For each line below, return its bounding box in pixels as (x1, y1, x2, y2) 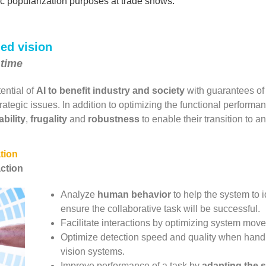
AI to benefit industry (36, 85, 130, 96)
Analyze (61, 189, 98, 199)
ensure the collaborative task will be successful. (61, 204, 261, 214)
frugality (30, 114, 67, 124)
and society (132, 85, 185, 96)
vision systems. (61, 246, 125, 256)
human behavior (97, 189, 172, 199)
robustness (88, 114, 140, 124)
